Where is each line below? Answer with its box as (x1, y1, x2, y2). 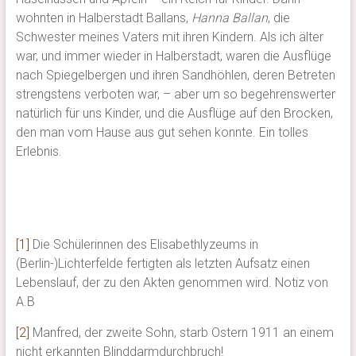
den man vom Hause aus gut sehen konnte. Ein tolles (15, 125, 308, 141)
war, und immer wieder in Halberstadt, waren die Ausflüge (15, 48, 331, 64)
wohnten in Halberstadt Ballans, (15, 10, 192, 26)
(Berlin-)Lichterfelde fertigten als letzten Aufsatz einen (15, 256, 310, 272)
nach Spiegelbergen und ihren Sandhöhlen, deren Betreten (15, 68, 335, 83)
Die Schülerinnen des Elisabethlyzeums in (29, 237, 258, 253)
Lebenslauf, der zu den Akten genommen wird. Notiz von (15, 275, 328, 291)
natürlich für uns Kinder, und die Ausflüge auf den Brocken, (15, 106, 333, 122)
